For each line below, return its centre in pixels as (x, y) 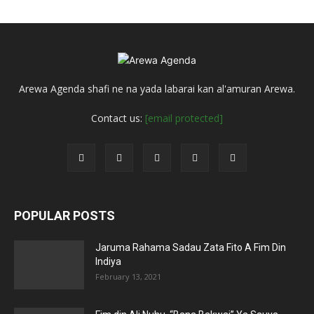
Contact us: (118, 118)
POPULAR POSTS (64, 215)
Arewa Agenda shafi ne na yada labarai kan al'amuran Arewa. (157, 88)
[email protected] (184, 118)
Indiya (108, 261)
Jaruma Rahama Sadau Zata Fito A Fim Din (191, 247)
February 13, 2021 (128, 276)
